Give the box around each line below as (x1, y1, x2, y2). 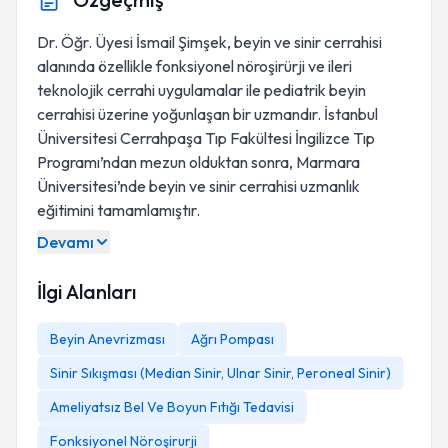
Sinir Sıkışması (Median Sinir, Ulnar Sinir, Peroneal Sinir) (50, 364, 391, 382)
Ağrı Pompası (191, 330, 274, 348)
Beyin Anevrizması (50, 330, 165, 348)
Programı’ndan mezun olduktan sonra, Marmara (37, 152, 360, 172)
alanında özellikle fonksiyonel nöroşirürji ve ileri (37, 56, 352, 76)
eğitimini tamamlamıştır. (37, 200, 200, 220)
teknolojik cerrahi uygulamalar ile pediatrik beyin (37, 80, 366, 100)
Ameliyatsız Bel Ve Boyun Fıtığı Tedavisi (50, 398, 294, 416)
